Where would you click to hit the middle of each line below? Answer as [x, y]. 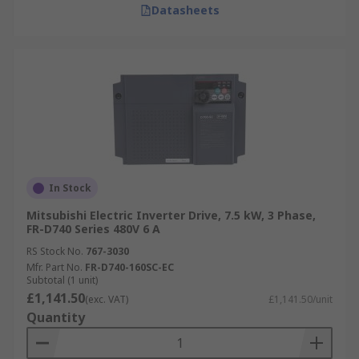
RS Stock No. [55, 251]
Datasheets [185, 10]
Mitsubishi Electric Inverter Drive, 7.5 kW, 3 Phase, [171, 215]
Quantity [56, 317]
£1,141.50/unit [301, 299]
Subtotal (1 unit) [62, 280]
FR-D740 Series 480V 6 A [93, 229]
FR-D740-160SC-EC [129, 267]
